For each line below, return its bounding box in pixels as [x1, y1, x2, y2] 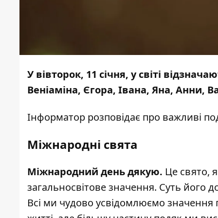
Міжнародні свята [27, 136, 141, 153]
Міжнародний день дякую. [27, 165, 165, 179]
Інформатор [27, 110, 85, 124]
